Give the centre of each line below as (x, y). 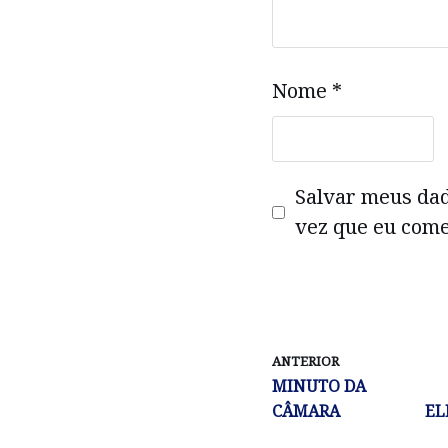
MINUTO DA (319, 386)
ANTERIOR (305, 361)
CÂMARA (306, 411)
